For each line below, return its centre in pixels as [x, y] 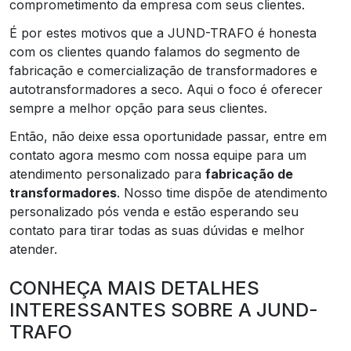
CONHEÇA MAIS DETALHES [134, 288]
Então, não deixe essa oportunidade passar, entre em [168, 136]
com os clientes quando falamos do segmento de [155, 52]
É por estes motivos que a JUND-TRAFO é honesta [163, 33]
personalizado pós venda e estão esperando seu [154, 212]
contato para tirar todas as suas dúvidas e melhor [157, 230]
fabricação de [249, 174]
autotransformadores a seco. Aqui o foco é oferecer [166, 89]
